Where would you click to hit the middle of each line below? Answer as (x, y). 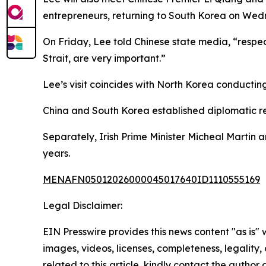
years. (56, 153)
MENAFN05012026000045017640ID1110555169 (151, 179)
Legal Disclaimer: (83, 205)
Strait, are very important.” (104, 58)
